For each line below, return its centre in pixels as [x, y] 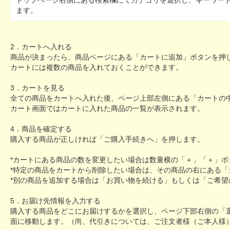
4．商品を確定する [41, 129]
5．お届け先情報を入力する [55, 201]
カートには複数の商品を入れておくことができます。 [97, 67]
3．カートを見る [37, 88]
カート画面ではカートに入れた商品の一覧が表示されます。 [107, 108]
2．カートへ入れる [41, 47]
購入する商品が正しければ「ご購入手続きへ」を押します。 [107, 139]
